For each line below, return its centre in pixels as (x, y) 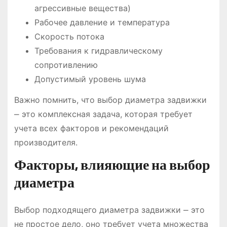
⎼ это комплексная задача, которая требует (103, 114)
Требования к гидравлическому (98, 50)
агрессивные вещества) (82, 8)
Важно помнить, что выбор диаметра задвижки (110, 100)
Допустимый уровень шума (90, 79)
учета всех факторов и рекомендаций (91, 128)
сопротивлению (66, 65)
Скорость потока (69, 36)
